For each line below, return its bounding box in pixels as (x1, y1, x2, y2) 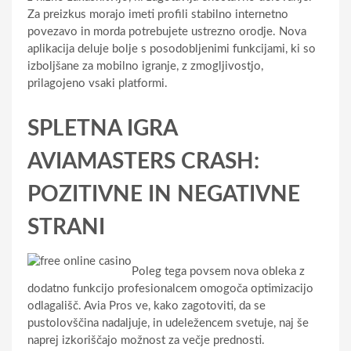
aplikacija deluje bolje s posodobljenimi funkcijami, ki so (27, 42, 316, 55)
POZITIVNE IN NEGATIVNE (27, 183, 300, 205)
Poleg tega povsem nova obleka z (132, 265, 305, 277)
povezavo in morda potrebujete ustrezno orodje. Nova (27, 25, 306, 38)
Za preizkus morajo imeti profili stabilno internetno (27, 8, 288, 20)
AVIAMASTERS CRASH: (27, 150, 259, 172)
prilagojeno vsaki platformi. (27, 77, 168, 89)
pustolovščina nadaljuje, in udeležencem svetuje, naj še (27, 317, 309, 329)
